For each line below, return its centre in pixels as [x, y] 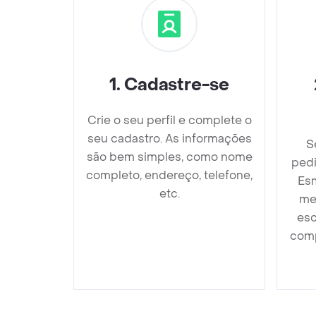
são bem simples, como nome [169, 157]
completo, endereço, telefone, [169, 175]
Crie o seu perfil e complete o [169, 120]
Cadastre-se [177, 85]
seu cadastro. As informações [169, 138]
